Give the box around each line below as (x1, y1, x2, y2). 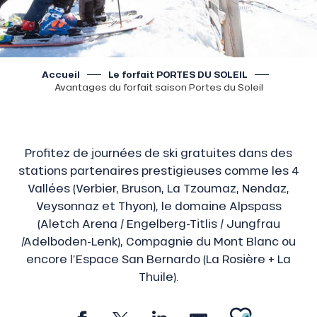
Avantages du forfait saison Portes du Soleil (54, 81, 263, 93)
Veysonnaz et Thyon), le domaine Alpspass (35, 198, 282, 214)
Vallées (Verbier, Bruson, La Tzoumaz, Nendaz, (28, 180, 289, 196)
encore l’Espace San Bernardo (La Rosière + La (26, 251, 291, 267)
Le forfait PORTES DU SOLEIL (108, 68, 248, 81)
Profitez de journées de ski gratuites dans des (25, 145, 292, 161)
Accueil (41, 68, 80, 81)
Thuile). (138, 269, 179, 284)
